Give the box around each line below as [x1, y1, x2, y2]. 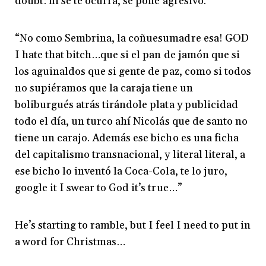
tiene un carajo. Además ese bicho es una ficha [15, 131, 239, 145]
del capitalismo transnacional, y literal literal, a [15, 148, 245, 162]
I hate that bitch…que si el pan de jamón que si [15, 48, 240, 62]
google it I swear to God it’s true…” [15, 181, 182, 195]
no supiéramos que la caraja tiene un [15, 81, 193, 96]
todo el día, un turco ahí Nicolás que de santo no [15, 115, 248, 129]
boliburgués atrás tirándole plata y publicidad [15, 98, 238, 112]
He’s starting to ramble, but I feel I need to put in [15, 218, 251, 233]
